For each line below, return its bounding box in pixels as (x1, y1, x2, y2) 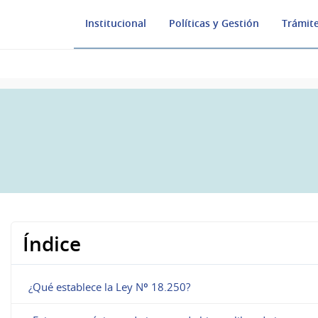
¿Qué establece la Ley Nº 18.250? (28, 279, 191, 294)
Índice (23, 230, 82, 257)
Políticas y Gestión (169, 16, 259, 31)
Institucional (85, 16, 146, 31)
